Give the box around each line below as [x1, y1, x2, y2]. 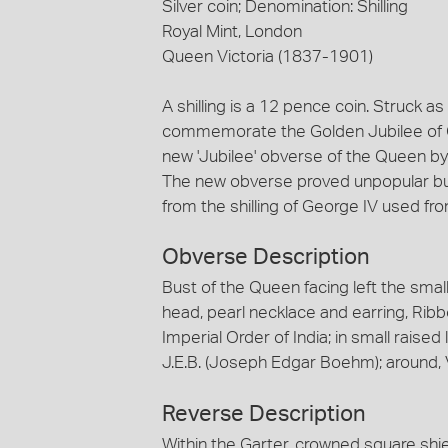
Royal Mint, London [162, 22, 302, 40]
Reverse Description [162, 402, 366, 425]
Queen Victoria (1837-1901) [162, 47, 373, 65]
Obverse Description [162, 246, 370, 269]
